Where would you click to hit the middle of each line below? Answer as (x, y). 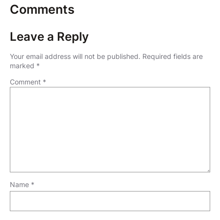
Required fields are (173, 56)
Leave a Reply (49, 36)
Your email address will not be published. (75, 56)
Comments (42, 9)
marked (23, 65)
